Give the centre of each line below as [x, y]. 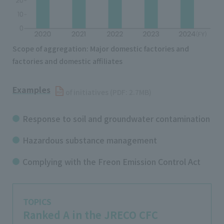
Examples [31, 89]
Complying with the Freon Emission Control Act [111, 161]
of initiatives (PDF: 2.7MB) [108, 92]
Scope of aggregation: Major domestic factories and [101, 48]
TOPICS [37, 201]
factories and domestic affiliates [67, 61]
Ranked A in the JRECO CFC [90, 214]
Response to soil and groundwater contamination [116, 118]
